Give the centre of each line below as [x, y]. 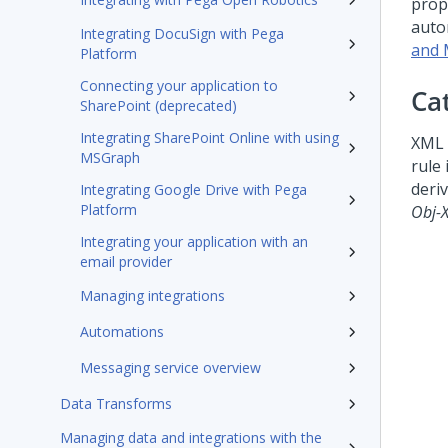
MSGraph [110, 157]
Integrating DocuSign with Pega [182, 33]
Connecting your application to [179, 85]
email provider [126, 261]
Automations [122, 331]
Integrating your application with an [194, 241]
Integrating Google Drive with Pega [193, 189]
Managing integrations [152, 295]
